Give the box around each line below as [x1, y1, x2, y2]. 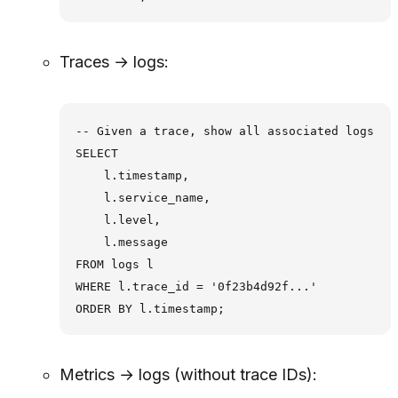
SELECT [75, 146, 118, 160]
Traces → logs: [59, 52, 169, 72]
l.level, [75, 212, 161, 227]
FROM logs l [75, 257, 154, 271]
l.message [75, 235, 168, 249]
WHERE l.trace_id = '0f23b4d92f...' [75, 279, 317, 293]
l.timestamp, [75, 168, 189, 182]
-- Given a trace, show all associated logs [75, 123, 374, 138]
